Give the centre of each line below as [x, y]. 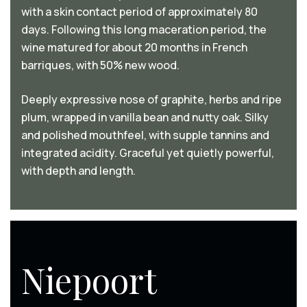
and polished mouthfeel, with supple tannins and [145, 135]
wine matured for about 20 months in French [134, 47]
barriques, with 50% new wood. [100, 65]
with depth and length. [78, 170]
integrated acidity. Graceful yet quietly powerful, [148, 152]
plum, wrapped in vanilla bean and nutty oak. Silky [145, 117]
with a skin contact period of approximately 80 [139, 11]
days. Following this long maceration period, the [144, 29]
